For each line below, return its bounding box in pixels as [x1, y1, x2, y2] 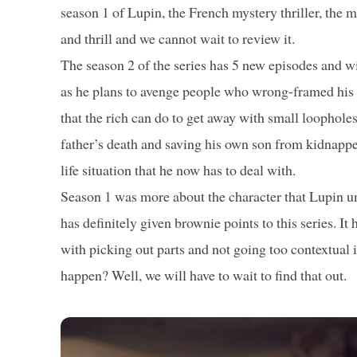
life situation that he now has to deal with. [61, 159, 296, 179]
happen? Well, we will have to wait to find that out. [61, 265, 347, 284]
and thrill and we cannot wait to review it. [61, 28, 295, 48]
